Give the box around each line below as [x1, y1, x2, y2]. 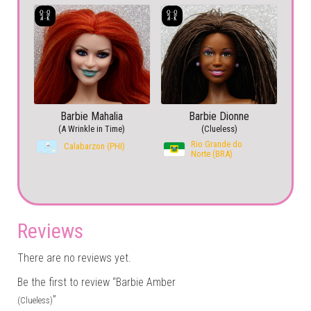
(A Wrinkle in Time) [58, 123, 126, 134]
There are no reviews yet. [17, 251, 131, 264]
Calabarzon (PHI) [64, 140, 125, 151]
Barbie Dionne [189, 109, 250, 123]
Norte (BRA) [191, 148, 233, 159]
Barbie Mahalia [60, 109, 124, 123]
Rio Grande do [191, 138, 243, 149]
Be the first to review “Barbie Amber [17, 275, 176, 289]
